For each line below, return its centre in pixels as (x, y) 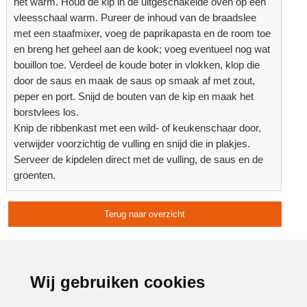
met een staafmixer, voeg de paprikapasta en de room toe (143, 33)
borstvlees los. (47, 112)
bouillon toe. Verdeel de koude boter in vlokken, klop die (137, 65)
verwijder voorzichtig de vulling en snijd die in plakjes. (132, 144)
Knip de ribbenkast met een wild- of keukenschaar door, (138, 128)
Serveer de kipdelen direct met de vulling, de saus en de (139, 159)
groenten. (35, 175)
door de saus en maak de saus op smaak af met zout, (135, 81)
